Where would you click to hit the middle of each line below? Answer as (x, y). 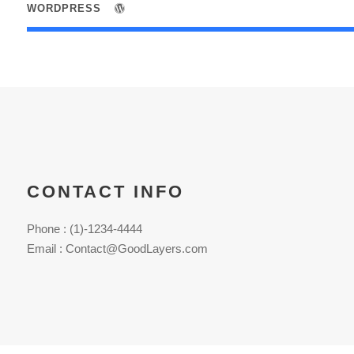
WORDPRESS (66, 8)
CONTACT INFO (105, 192)
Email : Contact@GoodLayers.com (117, 249)
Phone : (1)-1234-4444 (84, 229)
